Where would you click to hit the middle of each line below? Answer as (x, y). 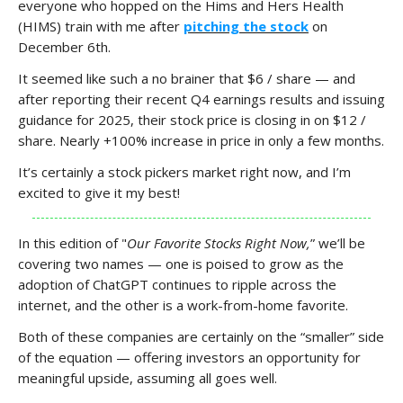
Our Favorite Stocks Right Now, (219, 243)
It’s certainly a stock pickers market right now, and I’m (184, 172)
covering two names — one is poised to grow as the (181, 264)
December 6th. (64, 47)
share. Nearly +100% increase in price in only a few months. (201, 140)
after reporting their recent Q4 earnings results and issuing (201, 99)
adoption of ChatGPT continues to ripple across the (177, 284)
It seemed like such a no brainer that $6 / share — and (187, 78)
